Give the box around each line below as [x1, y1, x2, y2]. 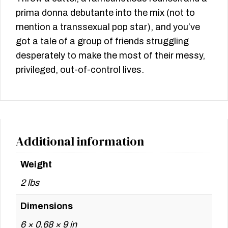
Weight [20, 159, 52, 169]
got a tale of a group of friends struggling [16, 36, 189, 46]
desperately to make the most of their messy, [16, 50, 205, 61]
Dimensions [20, 201, 73, 211]
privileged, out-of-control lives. [16, 64, 144, 75]
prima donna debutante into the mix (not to [16, 7, 195, 18]
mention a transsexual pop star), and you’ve [16, 21, 200, 32]
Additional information [16, 132, 144, 150]
